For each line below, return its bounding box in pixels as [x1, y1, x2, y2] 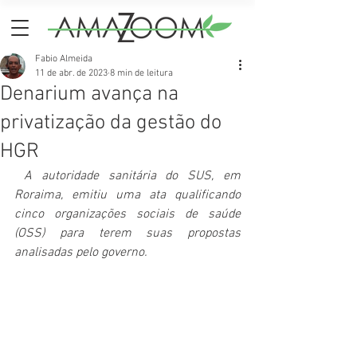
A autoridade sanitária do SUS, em [23, 168, 241, 184]
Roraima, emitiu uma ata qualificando [14, 187, 241, 203]
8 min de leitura [110, 68, 173, 79]
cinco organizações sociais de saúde [14, 206, 241, 222]
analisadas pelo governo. [14, 245, 147, 261]
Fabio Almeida [35, 53, 92, 65]
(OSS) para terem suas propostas [14, 226, 241, 241]
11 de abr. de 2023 [35, 68, 108, 79]
